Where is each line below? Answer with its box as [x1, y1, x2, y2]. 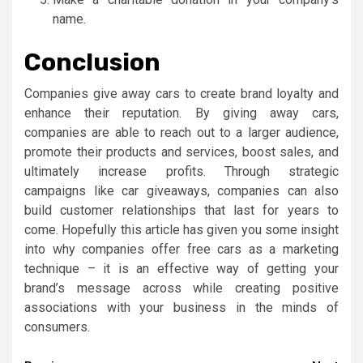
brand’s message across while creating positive [24, 280, 339, 296]
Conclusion [24, 47, 160, 77]
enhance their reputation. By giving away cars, [24, 105, 339, 121]
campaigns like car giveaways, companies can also [24, 182, 339, 199]
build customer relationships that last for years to [24, 202, 339, 218]
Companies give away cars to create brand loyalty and [24, 85, 339, 101]
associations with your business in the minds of [24, 299, 339, 315]
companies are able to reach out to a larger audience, [24, 124, 339, 140]
